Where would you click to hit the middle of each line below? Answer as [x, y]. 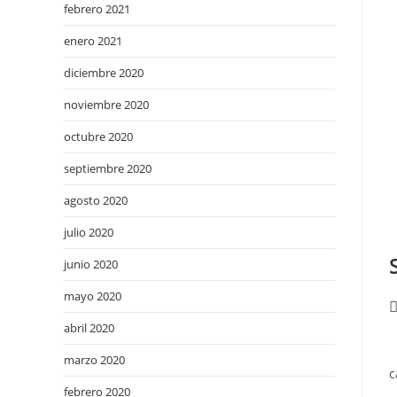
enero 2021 [93, 41]
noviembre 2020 [106, 105]
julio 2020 [89, 232]
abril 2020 [89, 328]
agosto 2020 [96, 200]
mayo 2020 [93, 296]
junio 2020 [91, 264]
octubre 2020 [98, 136]
